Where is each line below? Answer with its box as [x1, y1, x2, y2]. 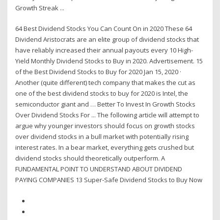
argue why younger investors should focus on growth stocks [15, 121, 195, 131]
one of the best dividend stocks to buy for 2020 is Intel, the [15, 89, 189, 98]
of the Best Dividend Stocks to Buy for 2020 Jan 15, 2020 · [15, 67, 182, 77]
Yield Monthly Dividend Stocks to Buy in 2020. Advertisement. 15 [15, 56, 203, 66]
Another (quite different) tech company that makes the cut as [15, 78, 196, 87]
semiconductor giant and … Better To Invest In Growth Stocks [15, 100, 196, 109]
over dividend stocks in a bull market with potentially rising [15, 132, 189, 141]
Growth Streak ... [15, 3, 65, 12]
